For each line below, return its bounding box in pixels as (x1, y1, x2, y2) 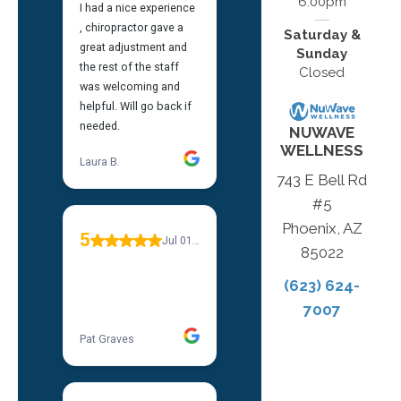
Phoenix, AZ (281, 219, 363, 238)
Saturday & (283, 27, 361, 44)
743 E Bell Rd (277, 171, 368, 190)
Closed (299, 64, 346, 81)
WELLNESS (280, 141, 364, 160)
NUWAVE (289, 124, 355, 142)
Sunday (296, 46, 348, 63)
